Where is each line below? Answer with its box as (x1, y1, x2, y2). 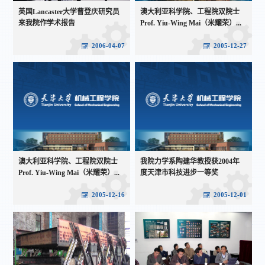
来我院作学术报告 (18, 19, 75, 28)
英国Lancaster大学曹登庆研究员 (18, 8, 119, 17)
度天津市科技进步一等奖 (140, 168, 219, 177)
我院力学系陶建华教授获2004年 (140, 157, 240, 166)
